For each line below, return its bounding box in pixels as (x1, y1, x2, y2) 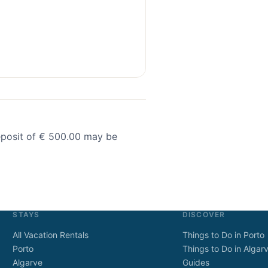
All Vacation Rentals (13, 229, 89, 240)
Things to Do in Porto (182, 229, 264, 240)
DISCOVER (182, 209, 226, 219)
